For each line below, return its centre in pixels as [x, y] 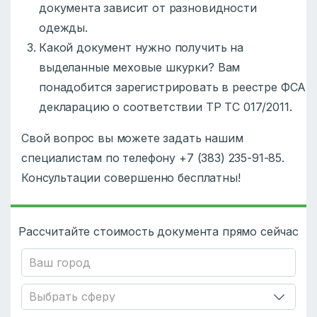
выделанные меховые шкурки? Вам [140, 68]
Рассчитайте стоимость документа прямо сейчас [158, 232]
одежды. [63, 28]
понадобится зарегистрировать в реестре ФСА [173, 87]
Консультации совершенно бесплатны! [131, 178]
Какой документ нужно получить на [141, 48]
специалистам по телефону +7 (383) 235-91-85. [153, 158]
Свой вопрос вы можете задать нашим [132, 138]
